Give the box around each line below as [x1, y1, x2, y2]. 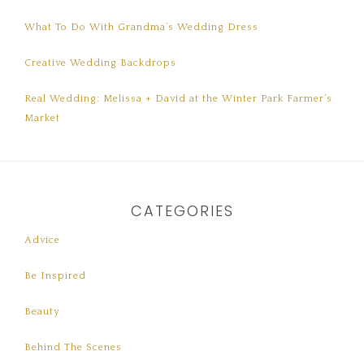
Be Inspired [24, 270, 86, 281]
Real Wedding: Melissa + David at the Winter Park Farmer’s [24, 93, 332, 104]
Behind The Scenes [24, 341, 122, 353]
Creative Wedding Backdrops [24, 57, 176, 68]
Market [24, 112, 60, 123]
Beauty [24, 305, 59, 317]
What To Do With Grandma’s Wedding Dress [24, 21, 258, 32]
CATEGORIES [130, 200, 234, 221]
